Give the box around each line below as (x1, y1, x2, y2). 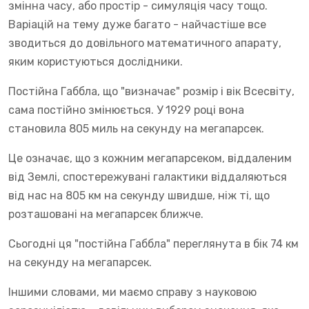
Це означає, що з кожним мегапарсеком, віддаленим (8, 151, 292, 165)
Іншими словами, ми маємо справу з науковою (8, 285, 257, 299)
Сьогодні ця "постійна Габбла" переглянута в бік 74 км (8, 237, 299, 250)
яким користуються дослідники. (8, 54, 183, 68)
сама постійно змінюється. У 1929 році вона (8, 103, 244, 117)
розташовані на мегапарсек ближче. (8, 207, 203, 221)
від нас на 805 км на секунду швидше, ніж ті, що (8, 188, 270, 202)
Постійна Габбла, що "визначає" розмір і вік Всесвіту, (8, 84, 295, 98)
